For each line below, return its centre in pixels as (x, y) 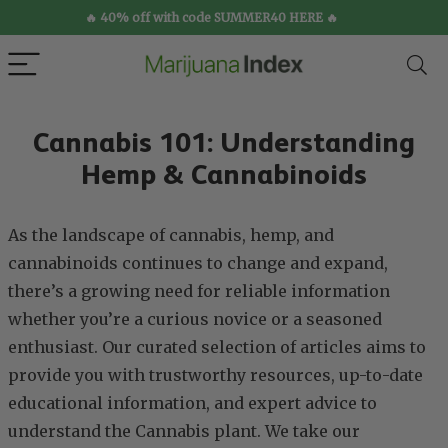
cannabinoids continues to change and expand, (198, 263)
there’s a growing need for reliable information (199, 291)
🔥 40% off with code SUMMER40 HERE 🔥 (211, 17)
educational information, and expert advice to (192, 403)
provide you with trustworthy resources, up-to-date (215, 375)
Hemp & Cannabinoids (224, 174)
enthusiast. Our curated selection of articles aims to (217, 347)
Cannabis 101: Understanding (224, 142)
